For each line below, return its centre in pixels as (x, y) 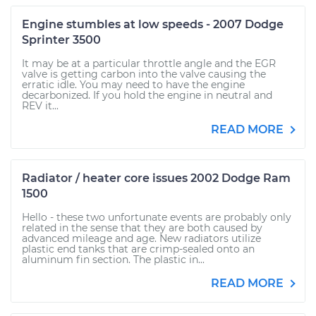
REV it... (40, 106)
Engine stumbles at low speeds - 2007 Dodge (153, 24)
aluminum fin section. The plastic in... (113, 260)
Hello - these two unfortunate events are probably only (157, 217)
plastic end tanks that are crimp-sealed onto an (138, 249)
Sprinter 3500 (61, 40)
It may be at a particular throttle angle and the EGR (149, 63)
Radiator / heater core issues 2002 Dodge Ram (156, 178)
